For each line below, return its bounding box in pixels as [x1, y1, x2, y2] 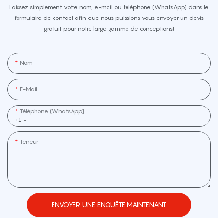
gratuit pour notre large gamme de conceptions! [44, 24, 174, 32]
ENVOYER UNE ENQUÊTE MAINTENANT [52, 200, 166, 209]
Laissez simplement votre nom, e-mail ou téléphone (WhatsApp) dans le [9, 3, 209, 11]
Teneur [20, 138, 38, 145]
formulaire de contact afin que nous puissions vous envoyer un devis [14, 14, 204, 21]
